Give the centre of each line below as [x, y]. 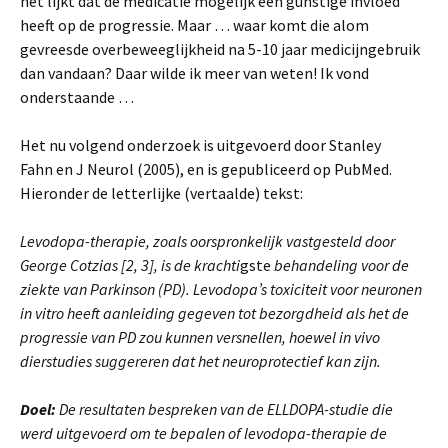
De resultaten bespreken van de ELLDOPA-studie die [226, 409]
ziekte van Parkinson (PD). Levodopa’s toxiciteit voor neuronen [221, 289]
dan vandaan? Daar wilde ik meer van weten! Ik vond [194, 73]
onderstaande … [77, 97]
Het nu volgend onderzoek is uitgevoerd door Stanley [200, 145]
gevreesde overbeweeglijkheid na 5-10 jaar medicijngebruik [220, 49]
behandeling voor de [341, 265]
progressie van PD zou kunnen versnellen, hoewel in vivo [200, 337]
